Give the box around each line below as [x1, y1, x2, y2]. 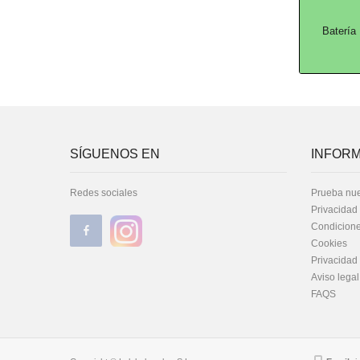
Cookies [311, 238, 347, 249]
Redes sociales [70, 187, 137, 198]
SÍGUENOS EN [70, 147, 160, 161]
